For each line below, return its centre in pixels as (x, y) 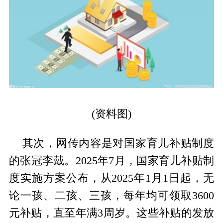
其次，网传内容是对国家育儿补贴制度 (118, 144)
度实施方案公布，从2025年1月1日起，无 (111, 178)
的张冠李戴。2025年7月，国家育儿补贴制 (111, 161)
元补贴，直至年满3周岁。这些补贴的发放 (111, 213)
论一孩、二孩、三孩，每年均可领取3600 (111, 196)
